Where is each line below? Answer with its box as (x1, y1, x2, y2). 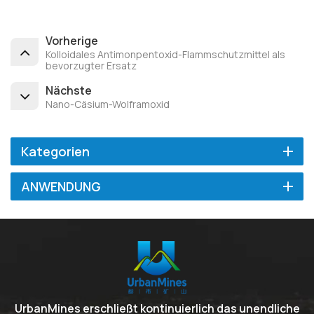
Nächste (46, 82, 92, 98)
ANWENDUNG (21, 177, 101, 195)
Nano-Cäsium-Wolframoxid (46, 97, 170, 111)
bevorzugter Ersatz (46, 58, 137, 72)
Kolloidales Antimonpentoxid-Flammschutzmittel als (46, 47, 285, 61)
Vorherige (46, 32, 98, 48)
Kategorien (21, 142, 90, 160)
